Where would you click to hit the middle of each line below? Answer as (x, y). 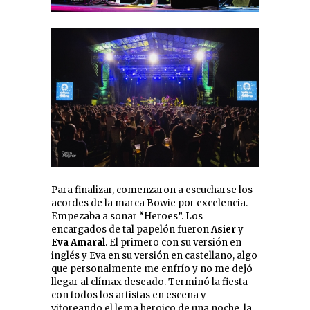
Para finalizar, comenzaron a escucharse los (152, 190)
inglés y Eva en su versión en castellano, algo (154, 256)
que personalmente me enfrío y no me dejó (152, 269)
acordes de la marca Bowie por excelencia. (149, 203)
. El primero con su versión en (173, 243)
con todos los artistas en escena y (129, 295)
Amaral (88, 243)
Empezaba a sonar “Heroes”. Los (127, 217)
